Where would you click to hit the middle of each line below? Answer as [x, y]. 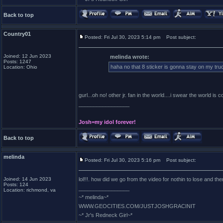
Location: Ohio [20, 67]
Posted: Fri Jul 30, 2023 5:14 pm [122, 37]
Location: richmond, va [30, 190]
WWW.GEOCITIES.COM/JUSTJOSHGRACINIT [137, 206]
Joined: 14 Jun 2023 [27, 179]
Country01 [17, 34]
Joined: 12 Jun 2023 [27, 56]
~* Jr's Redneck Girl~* [106, 215]
